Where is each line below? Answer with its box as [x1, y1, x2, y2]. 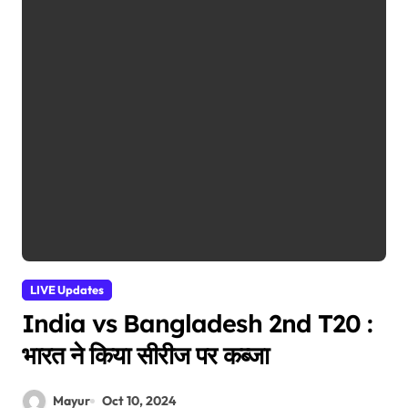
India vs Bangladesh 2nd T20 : [22, 307, 372, 339]
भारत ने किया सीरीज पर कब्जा [22, 339, 269, 371]
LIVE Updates [30, 281, 104, 297]
